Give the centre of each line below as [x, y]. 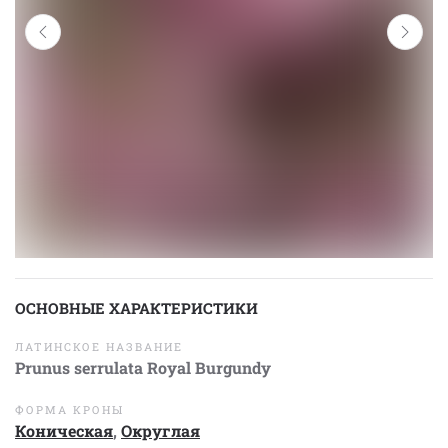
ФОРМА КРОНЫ [69, 409]
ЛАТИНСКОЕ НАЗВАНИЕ [99, 346]
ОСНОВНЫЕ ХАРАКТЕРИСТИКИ [136, 308]
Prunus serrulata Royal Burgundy [143, 367]
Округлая [160, 430]
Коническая [64, 430]
